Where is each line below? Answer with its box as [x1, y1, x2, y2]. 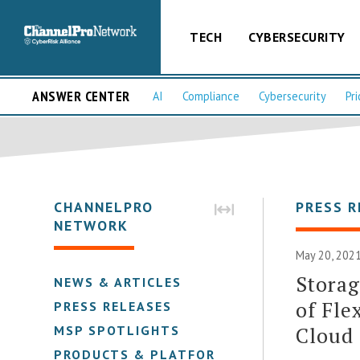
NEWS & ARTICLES [54, 273, 182, 290]
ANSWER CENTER [32, 87, 130, 106]
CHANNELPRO [54, 197, 154, 216]
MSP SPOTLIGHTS [54, 321, 181, 338]
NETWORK [54, 215, 129, 235]
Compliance [182, 88, 239, 104]
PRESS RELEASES [54, 297, 173, 314]
